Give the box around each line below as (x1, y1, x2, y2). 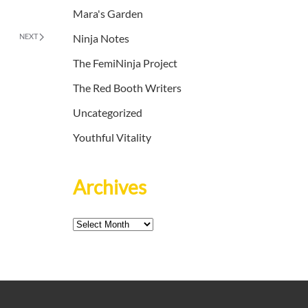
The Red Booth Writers (73, 81, 181, 95)
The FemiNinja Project (73, 56, 177, 70)
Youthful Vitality (73, 131, 151, 144)
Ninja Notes (73, 32, 129, 45)
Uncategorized (73, 106, 142, 120)
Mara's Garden (73, 7, 143, 21)
